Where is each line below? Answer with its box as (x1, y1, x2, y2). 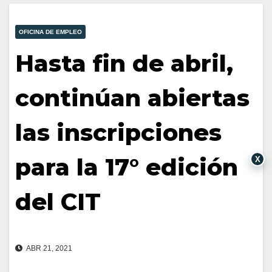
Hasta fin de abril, (15, 49, 233, 78)
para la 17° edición (15, 153, 238, 182)
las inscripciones (15, 118, 222, 148)
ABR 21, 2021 (25, 244, 72, 253)
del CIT (15, 188, 101, 217)
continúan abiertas (15, 84, 250, 113)
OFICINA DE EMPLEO (19, 29, 82, 36)
